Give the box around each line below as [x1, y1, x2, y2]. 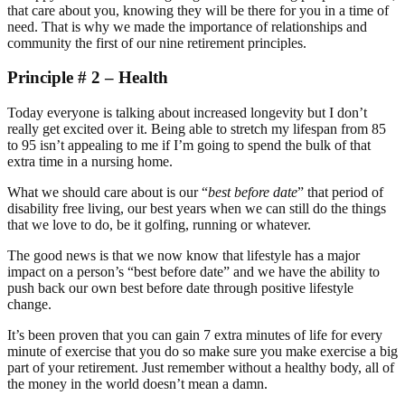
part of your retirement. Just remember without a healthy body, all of [7, 359, 394, 375]
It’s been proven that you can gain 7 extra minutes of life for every [7, 326, 382, 343]
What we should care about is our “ [7, 184, 208, 200]
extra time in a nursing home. [7, 153, 173, 169]
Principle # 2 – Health [7, 68, 168, 88]
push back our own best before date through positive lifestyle [7, 279, 353, 296]
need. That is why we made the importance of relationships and [7, 18, 367, 34]
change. [7, 296, 52, 312]
